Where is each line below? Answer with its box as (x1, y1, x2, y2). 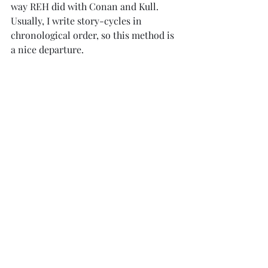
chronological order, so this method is (11, 28, 176, 41)
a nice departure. (11, 42, 84, 56)
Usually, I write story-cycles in (11, 14, 144, 27)
